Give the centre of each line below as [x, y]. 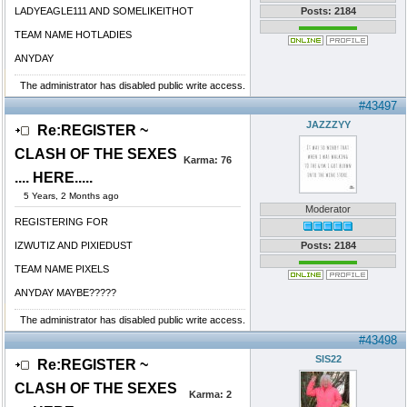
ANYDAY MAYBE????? [65, 293]
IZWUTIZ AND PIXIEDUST [74, 245]
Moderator [328, 209]
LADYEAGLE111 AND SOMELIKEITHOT [104, 11]
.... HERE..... [54, 178]
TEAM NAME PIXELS [62, 269]
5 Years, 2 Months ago [71, 196]
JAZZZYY [328, 124]
